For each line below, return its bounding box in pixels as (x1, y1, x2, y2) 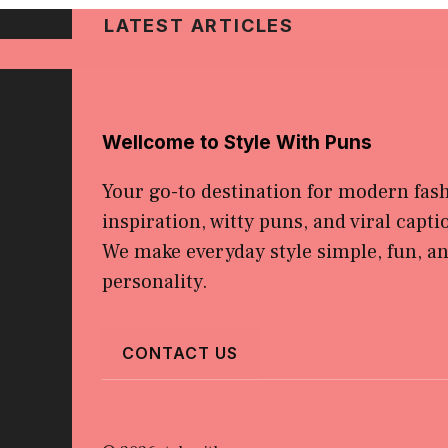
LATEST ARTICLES (104, 14, 294, 36)
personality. (102, 268, 208, 295)
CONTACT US (122, 342, 238, 363)
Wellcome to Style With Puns (102, 130, 372, 154)
